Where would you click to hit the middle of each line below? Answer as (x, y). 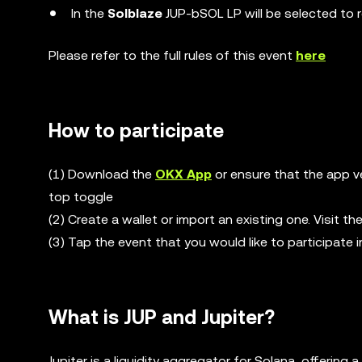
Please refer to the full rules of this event (172, 55)
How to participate (136, 131)
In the (89, 13)
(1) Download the (102, 174)
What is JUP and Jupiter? (162, 318)
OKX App (183, 174)
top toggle (81, 197)
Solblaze (135, 13)
